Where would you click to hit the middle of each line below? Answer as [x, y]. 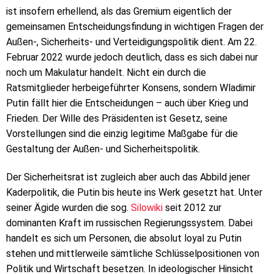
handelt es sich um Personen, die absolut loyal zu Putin [124, 239]
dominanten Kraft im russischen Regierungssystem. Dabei [129, 223]
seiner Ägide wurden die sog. [68, 208]
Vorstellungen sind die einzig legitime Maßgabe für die [122, 134]
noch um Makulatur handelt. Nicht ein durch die [106, 73]
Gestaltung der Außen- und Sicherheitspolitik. [103, 149]
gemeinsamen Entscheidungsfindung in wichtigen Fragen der [135, 27]
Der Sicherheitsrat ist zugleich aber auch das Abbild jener [128, 177]
